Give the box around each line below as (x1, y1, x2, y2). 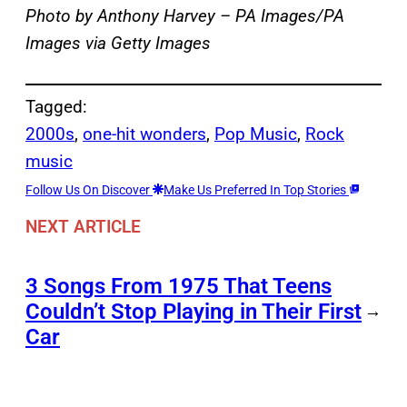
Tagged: (25, 96, 87, 118)
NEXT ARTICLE (25, 215, 141, 237)
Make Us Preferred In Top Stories (164, 183, 349, 198)
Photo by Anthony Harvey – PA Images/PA (25, 5, 344, 27)
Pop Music (214, 124, 297, 145)
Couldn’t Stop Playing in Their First (25, 298, 362, 324)
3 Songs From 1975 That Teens (25, 273, 332, 299)
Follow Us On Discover (25, 183, 153, 198)
